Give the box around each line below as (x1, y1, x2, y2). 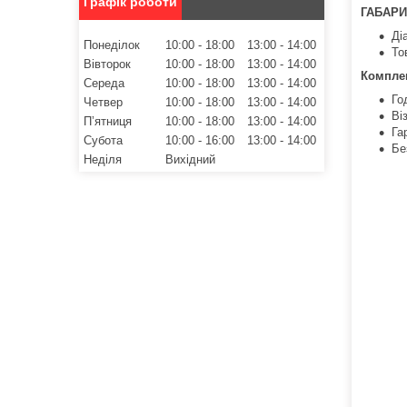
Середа (84, 75, 124, 90)
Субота (84, 133, 123, 147)
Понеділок (84, 37, 140, 52)
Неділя (84, 152, 122, 166)
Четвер (84, 94, 123, 109)
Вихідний (165, 152, 215, 166)
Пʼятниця (84, 114, 132, 128)
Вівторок (84, 56, 131, 71)
